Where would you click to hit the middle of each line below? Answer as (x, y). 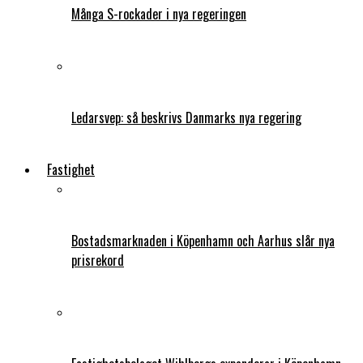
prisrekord (98, 260)
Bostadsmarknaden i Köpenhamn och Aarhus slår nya (203, 240)
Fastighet (71, 169)
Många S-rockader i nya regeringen (159, 13)
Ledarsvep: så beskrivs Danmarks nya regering (186, 117)
